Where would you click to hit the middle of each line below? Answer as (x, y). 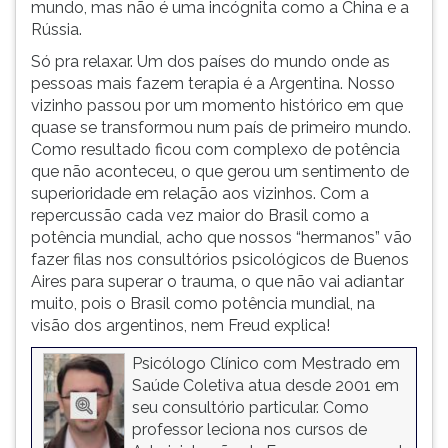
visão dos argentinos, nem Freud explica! (180, 325)
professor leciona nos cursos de (249, 429)
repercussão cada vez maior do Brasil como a (200, 215)
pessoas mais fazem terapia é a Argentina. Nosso (213, 83)
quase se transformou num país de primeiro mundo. (221, 127)
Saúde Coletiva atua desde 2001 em (265, 385)
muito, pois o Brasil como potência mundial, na (203, 303)
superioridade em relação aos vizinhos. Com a (200, 193)
